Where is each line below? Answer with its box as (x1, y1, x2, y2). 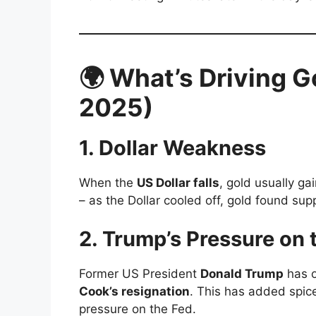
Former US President (79, 267, 200, 281)
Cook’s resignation (79, 284, 190, 299)
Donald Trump (200, 267, 284, 281)
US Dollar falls (137, 175, 219, 190)
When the (79, 175, 137, 190)
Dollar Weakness (99, 135, 266, 160)
